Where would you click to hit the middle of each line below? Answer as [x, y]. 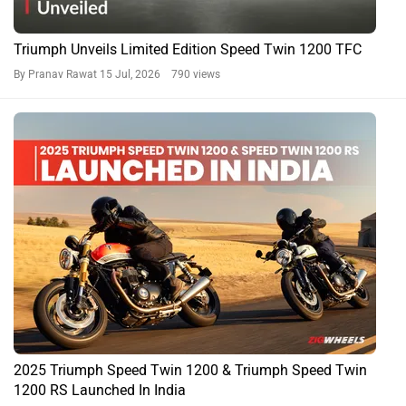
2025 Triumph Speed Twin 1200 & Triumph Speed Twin [190, 370]
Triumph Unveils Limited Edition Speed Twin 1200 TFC [188, 49]
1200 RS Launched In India [100, 390]
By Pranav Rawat [57, 74]
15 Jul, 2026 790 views [160, 74]
